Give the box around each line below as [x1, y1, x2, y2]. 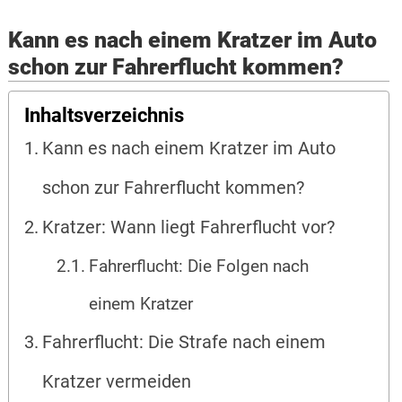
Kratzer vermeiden [42, 371, 192, 393]
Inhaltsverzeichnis [24, 103, 185, 127]
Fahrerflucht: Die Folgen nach [89, 257, 310, 277]
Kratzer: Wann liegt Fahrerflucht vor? [42, 217, 336, 239]
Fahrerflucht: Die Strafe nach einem [42, 332, 327, 354]
